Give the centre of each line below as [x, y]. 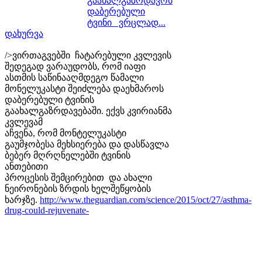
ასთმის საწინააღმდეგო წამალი [74, 77]
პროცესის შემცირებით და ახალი [78, 177]
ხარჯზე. [22, 199]
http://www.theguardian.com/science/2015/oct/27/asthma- [146, 199]
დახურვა [24, 33]
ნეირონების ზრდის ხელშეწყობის [78, 188]
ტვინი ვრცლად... [126, 22]
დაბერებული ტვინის [49, 99]
